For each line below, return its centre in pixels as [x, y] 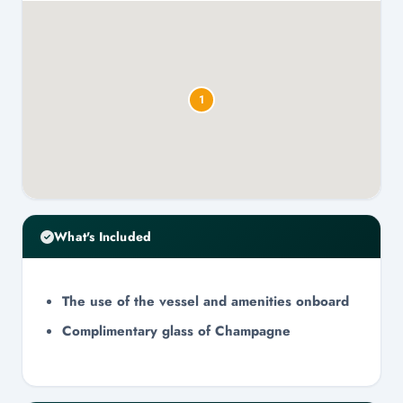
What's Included [103, 237]
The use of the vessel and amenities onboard [206, 301]
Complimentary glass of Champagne [179, 331]
